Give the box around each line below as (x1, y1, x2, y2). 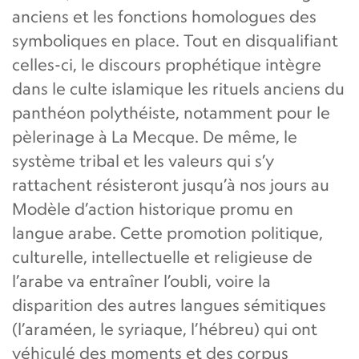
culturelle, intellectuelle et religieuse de (12, 246, 313, 267)
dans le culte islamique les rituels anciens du (12, 78, 345, 99)
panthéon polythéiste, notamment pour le (12, 102, 330, 123)
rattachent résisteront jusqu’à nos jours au (12, 174, 329, 195)
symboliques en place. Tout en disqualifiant (12, 30, 338, 50)
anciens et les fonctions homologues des (12, 6, 317, 26)
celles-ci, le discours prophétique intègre (12, 54, 321, 75)
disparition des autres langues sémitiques (12, 294, 326, 315)
